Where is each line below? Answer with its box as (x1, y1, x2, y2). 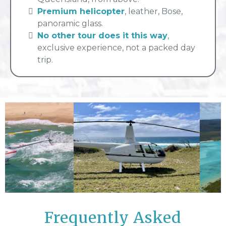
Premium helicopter (37, 7, 125, 17)
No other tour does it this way (37, 31, 167, 41)
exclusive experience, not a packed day (37, 43, 195, 53)
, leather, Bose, (125, 7, 183, 17)
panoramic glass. (37, 19, 103, 29)
